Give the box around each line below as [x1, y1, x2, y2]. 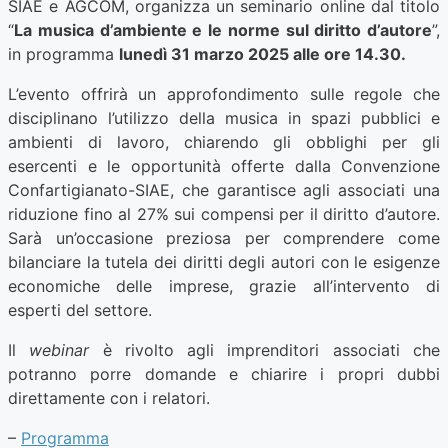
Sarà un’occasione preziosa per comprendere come [8, 228, 440, 249]
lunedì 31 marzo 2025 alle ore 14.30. [119, 44, 406, 65]
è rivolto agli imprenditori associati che [89, 340, 441, 361]
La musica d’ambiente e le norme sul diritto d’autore [14, 20, 432, 41]
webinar [29, 340, 90, 361]
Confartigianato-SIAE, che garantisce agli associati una [8, 180, 440, 201]
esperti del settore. [8, 300, 152, 321]
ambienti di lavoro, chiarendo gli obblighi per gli [8, 132, 440, 153]
